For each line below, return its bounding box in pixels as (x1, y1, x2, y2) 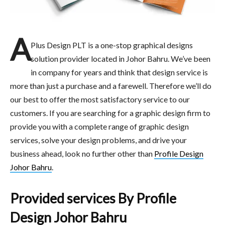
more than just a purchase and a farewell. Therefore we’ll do (10, 80, 211, 90)
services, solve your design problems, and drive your (10, 135, 187, 145)
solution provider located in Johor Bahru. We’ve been (31, 53, 210, 63)
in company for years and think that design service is (31, 67, 208, 77)
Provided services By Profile (10, 189, 176, 206)
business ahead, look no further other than (10, 148, 154, 158)
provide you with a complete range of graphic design (10, 121, 189, 131)
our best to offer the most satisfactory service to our (10, 94, 190, 104)
